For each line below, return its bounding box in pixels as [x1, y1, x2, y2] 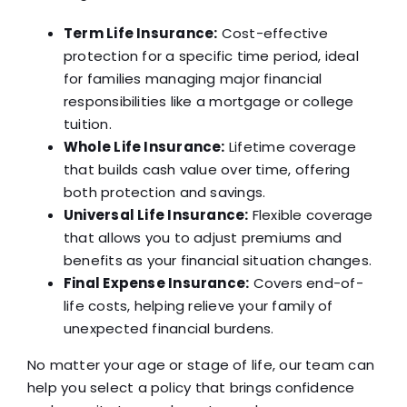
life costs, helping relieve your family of [63, 296, 333, 316]
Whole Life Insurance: [63, 137, 225, 157]
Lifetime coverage [224, 137, 356, 157]
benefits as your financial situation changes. [63, 251, 372, 271]
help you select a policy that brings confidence [26, 378, 355, 398]
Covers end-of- [249, 273, 363, 293]
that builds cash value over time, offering [63, 160, 351, 180]
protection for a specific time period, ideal [63, 46, 359, 66]
